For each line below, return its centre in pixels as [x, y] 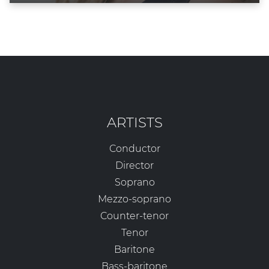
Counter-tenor [134, 216]
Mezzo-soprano [134, 199]
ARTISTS [134, 123]
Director [134, 166]
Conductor [134, 149]
